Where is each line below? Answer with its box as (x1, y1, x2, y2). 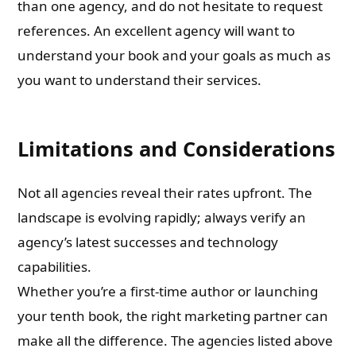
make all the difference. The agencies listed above (17, 331, 334, 350)
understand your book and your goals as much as (17, 46, 331, 64)
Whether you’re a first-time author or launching (17, 282, 319, 300)
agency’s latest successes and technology (17, 233, 279, 251)
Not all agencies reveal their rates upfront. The (17, 184, 313, 202)
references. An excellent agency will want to (17, 21, 296, 40)
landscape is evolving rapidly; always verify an (17, 208, 307, 226)
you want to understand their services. (17, 71, 262, 89)
